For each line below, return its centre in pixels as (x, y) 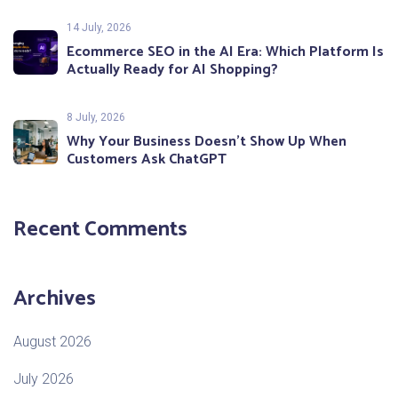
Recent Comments (100, 230)
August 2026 (52, 342)
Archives (55, 299)
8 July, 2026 (96, 118)
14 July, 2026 (99, 28)
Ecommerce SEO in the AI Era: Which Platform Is (225, 52)
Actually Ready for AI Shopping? (172, 70)
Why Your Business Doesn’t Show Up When (207, 142)
